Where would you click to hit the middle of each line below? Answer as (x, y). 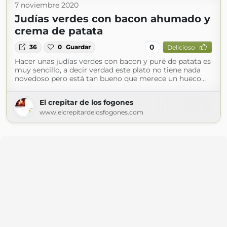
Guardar (79, 47)
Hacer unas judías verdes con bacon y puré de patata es (113, 62)
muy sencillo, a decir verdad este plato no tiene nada (108, 70)
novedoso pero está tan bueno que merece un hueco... (110, 79)
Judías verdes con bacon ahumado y (112, 19)
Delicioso (181, 47)
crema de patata (59, 31)
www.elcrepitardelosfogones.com (91, 112)
